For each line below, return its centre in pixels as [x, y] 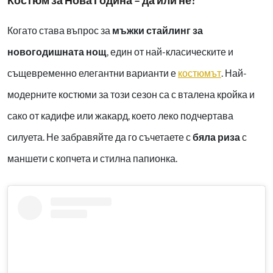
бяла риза [216, 136]
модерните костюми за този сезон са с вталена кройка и [131, 94]
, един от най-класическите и [170, 51]
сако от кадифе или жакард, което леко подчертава [120, 115]
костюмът [200, 73]
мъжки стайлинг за [158, 30]
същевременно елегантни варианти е [93, 73]
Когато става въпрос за [60, 30]
